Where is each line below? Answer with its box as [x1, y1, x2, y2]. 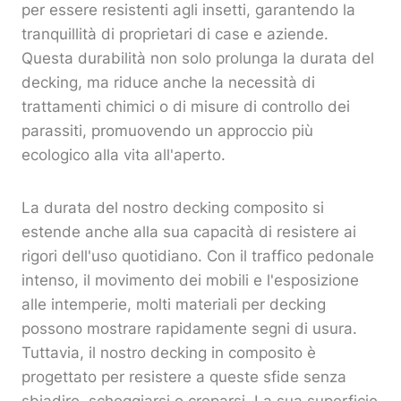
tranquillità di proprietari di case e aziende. [21, 25, 328, 44]
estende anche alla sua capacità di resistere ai [21, 223, 356, 242]
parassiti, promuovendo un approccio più [21, 122, 313, 141]
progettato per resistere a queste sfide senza [21, 368, 346, 387]
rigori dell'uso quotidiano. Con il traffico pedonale [21, 247, 374, 266]
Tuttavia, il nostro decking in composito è [21, 344, 316, 363]
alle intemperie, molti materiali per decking [21, 295, 326, 314]
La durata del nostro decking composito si [21, 199, 324, 218]
